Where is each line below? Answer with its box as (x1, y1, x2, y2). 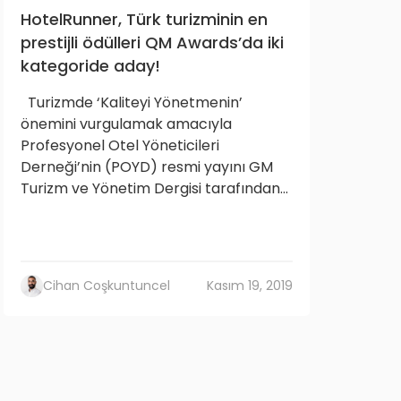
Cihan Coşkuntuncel (43, 277, 170, 294)
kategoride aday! (21, 55, 160, 77)
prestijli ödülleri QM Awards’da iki (21, 31, 284, 54)
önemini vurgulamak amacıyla (21, 114, 232, 134)
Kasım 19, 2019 (207, 277, 293, 294)
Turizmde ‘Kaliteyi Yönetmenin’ (21, 92, 243, 113)
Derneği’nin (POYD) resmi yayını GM (21, 157, 273, 177)
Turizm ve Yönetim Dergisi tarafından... (21, 178, 288, 199)
